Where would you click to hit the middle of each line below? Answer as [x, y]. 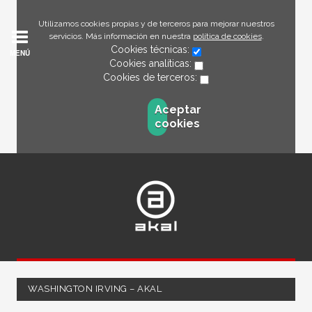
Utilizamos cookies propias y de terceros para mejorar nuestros [156, 24]
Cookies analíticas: [151, 63]
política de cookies [227, 36]
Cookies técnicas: [151, 49]
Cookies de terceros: [151, 77]
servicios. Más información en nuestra [120, 36]
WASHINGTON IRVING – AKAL [95, 289]
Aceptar [178, 110]
